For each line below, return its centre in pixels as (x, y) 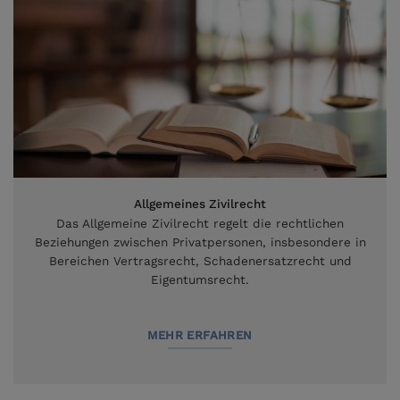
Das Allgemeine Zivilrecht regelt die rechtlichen (200, 224)
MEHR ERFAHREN (200, 335)
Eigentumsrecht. (200, 280)
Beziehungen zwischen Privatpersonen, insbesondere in (200, 242)
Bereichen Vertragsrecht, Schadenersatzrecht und (200, 261)
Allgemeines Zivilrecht (200, 204)
